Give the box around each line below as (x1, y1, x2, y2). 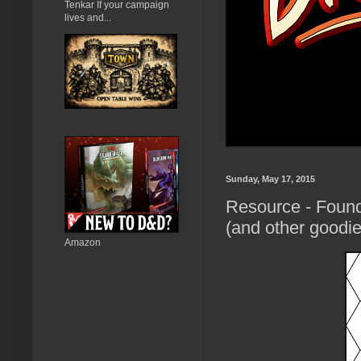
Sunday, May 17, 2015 (226, 173, 315, 184)
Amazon (64, 236, 101, 248)
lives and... (64, 11, 111, 23)
